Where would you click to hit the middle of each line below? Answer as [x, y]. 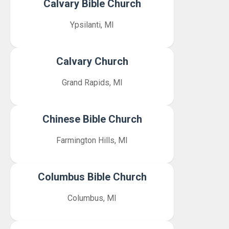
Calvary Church [92, 61]
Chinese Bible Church [92, 119]
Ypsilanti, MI [92, 25]
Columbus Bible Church [92, 177]
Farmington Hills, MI [92, 140]
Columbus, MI [92, 198]
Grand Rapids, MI [92, 83]
